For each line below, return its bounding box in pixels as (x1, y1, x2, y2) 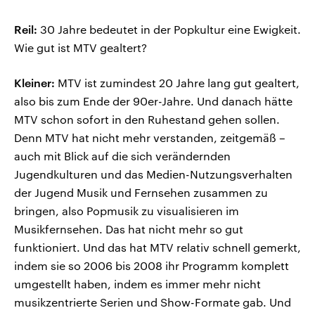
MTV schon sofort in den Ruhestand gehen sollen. (14, 112, 280, 127)
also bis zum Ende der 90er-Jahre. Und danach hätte (14, 94, 292, 108)
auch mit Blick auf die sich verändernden (14, 149, 231, 163)
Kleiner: (14, 76, 55, 90)
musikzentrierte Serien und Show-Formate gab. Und (14, 295, 291, 309)
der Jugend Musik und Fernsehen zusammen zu (14, 186, 268, 200)
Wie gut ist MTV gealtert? (14, 41, 147, 55)
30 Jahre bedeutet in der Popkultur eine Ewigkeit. (37, 22, 301, 37)
